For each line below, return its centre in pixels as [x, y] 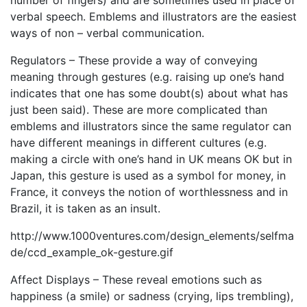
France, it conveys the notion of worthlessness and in [149, 192]
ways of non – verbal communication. [107, 33]
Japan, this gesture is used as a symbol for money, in [148, 176]
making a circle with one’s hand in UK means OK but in [151, 159]
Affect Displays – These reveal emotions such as [136, 280]
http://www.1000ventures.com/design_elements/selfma [152, 236]
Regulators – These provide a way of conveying [134, 61]
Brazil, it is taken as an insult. [85, 209]
